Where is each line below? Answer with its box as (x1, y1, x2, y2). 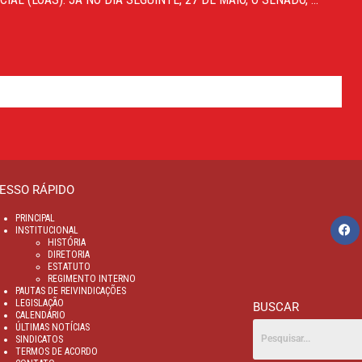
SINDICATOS (15, 334, 63, 345)
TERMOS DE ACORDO (15, 346, 98, 357)
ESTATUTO (48, 261, 90, 272)
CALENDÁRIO (15, 309, 65, 321)
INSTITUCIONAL (15, 225, 78, 236)
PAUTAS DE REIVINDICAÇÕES (15, 285, 126, 297)
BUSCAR (252, 299, 299, 314)
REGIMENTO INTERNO (48, 273, 136, 284)
